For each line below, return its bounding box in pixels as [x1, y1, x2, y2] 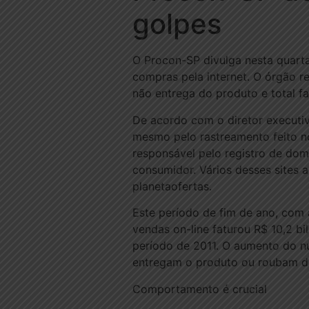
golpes [132, 7, 221, 41]
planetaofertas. [132, 179, 212, 193]
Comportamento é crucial [132, 281, 267, 296]
